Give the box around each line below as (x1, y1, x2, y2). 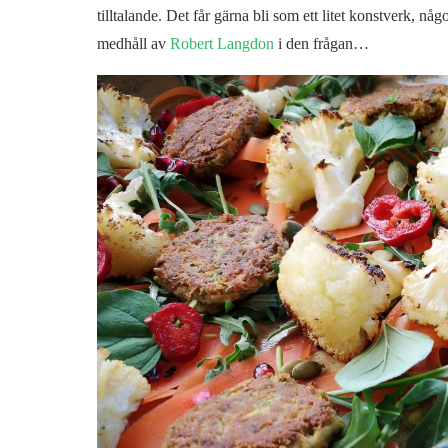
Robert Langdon (165, 35, 274, 53)
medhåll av (96, 35, 166, 53)
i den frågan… (273, 35, 369, 53)
